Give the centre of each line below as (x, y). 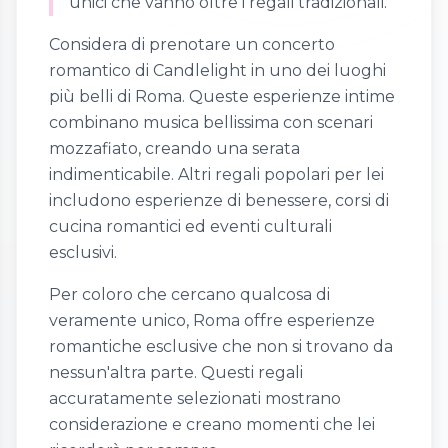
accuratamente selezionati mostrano (195, 399)
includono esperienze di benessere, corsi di (219, 201)
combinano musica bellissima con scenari (211, 123)
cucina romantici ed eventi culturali (190, 227)
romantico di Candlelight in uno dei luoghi (217, 71)
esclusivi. (83, 253)
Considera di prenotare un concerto (192, 45)
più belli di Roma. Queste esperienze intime (222, 97)
